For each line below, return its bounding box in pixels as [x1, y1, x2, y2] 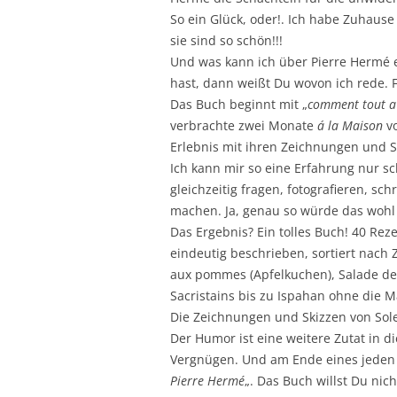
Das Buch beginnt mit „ [170, 95, 307, 113]
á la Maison [317, 116, 383, 134]
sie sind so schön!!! [170, 31, 283, 49]
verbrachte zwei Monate [170, 116, 317, 134]
